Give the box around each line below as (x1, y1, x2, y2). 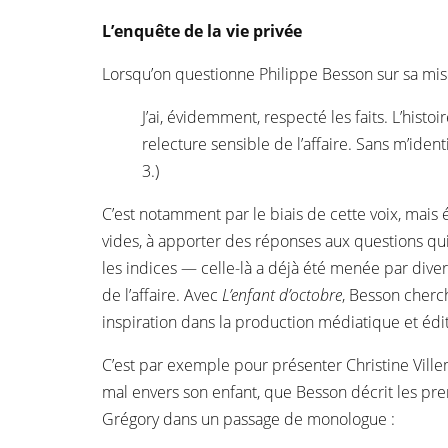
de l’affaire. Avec (102, 284, 222, 306)
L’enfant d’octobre (222, 284, 342, 306)
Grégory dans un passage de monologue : (102, 408, 395, 430)
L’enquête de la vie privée (102, 20, 302, 42)
